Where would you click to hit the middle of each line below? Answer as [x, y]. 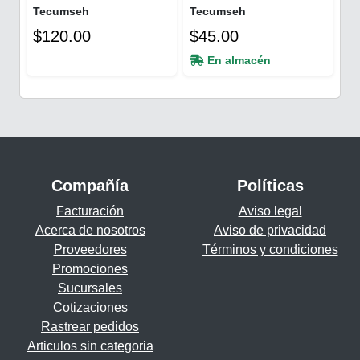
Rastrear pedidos [90, 326]
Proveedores [90, 249]
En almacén [237, 60]
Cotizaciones [90, 307]
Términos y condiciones [270, 249]
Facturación [90, 211]
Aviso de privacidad [270, 230]
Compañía [90, 185]
